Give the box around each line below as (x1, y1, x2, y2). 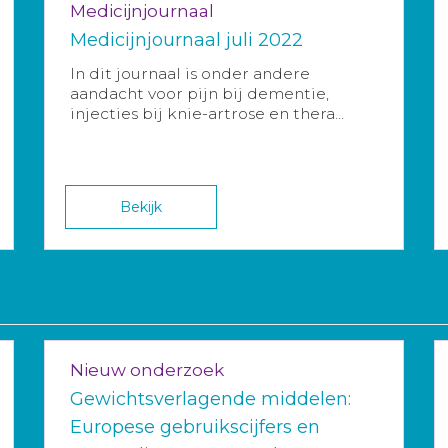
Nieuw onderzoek (70, 360, 224, 381)
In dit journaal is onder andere (70, 64, 310, 84)
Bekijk (120, 198, 163, 217)
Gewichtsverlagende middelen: (70, 388, 351, 411)
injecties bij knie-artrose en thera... (70, 104, 344, 124)
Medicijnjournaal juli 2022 (70, 29, 303, 52)
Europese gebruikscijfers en (70, 416, 320, 439)
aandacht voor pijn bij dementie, (70, 84, 329, 104)
